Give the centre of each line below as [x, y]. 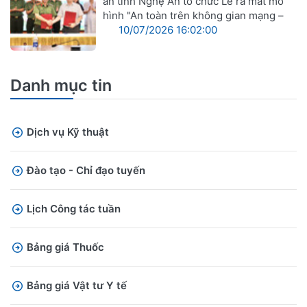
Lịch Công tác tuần [74, 209]
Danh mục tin [61, 85]
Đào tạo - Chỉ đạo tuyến [86, 171]
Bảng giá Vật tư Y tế [77, 286]
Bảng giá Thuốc [65, 247]
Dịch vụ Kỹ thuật [68, 132]
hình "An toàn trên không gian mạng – [194, 15]
